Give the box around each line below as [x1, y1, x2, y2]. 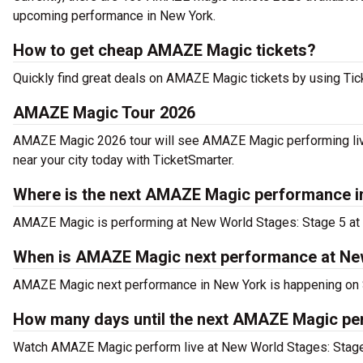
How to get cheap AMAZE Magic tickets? [13, 41, 316, 60]
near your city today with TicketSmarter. [13, 152, 234, 168]
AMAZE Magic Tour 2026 [13, 103, 195, 122]
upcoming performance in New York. [13, 8, 216, 23]
